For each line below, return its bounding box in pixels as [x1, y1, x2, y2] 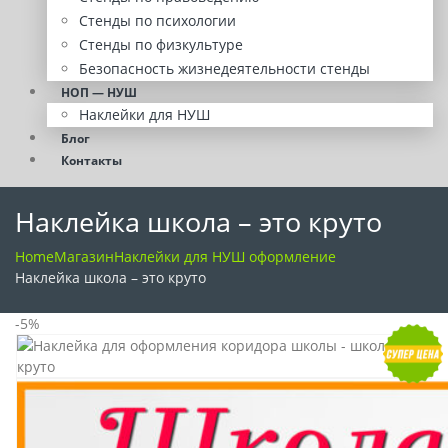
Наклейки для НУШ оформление [114, 247, 336, 266]
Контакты [61, 152, 122, 169]
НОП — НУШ [61, 84, 137, 101]
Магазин [54, 247, 114, 266]
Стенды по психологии [79, 11, 236, 30]
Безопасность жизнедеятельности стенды [79, 59, 370, 78]
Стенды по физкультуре [79, 35, 243, 54]
